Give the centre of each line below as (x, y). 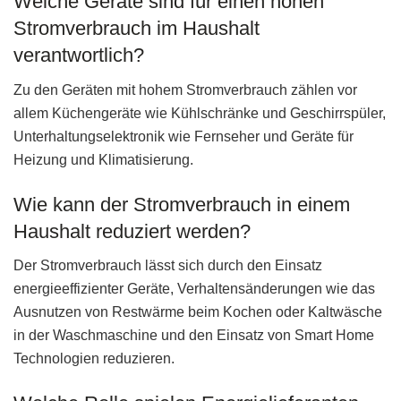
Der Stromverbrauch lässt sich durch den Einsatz (168, 266)
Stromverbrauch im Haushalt (137, 29)
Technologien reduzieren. (94, 359)
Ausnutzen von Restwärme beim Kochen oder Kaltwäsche (198, 312)
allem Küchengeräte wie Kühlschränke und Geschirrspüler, (200, 113)
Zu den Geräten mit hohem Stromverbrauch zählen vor (185, 90)
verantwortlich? (79, 55)
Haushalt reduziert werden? (132, 231)
